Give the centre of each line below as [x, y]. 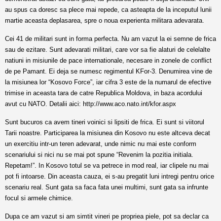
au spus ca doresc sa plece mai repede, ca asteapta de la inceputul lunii [108, 10]
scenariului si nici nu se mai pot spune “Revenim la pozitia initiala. [99, 155]
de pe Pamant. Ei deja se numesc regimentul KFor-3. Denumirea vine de [109, 71]
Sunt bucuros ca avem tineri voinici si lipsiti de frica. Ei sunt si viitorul [105, 122]
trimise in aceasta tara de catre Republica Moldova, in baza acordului [104, 93]
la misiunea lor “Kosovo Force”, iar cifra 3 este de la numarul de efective [108, 82]
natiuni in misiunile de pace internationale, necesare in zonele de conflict [108, 60]
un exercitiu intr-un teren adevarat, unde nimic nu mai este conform [101, 144]
